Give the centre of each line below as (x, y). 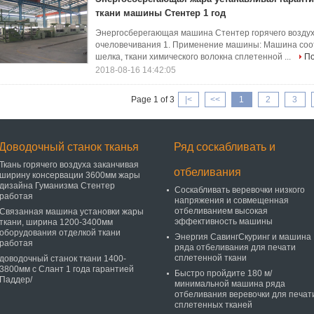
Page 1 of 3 (152, 100)
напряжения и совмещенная (232, 200)
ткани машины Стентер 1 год (161, 13)
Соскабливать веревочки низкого (240, 190)
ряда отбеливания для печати (235, 247)
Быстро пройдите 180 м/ (223, 273)
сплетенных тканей (213, 305)
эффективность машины (224, 221)
